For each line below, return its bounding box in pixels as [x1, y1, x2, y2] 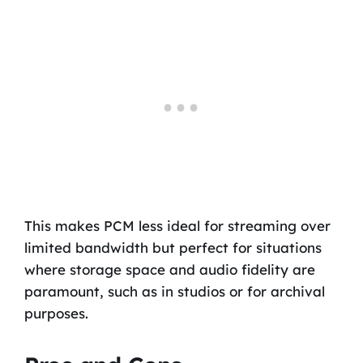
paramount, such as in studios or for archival [23, 282, 325, 300]
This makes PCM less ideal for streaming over [23, 216, 331, 234]
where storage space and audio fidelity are [23, 260, 315, 278]
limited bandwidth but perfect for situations [23, 238, 322, 256]
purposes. [23, 304, 88, 322]
